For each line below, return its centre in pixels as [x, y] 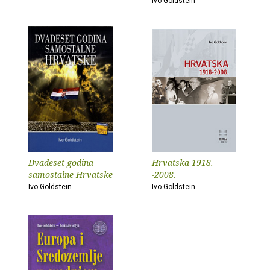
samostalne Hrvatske [71, 174]
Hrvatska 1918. [183, 162]
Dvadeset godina [61, 162]
